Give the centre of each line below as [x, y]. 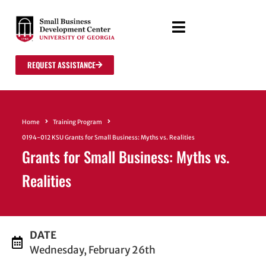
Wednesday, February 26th [93, 250]
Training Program [77, 122]
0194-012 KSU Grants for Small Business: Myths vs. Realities [108, 137]
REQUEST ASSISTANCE [61, 64]
